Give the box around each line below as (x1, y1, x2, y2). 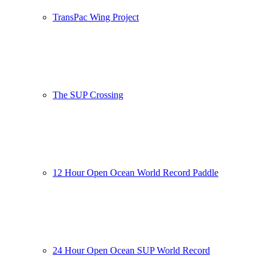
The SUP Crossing (53, 90, 123, 100)
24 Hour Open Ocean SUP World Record (53, 245, 210, 255)
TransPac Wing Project (53, 12, 139, 22)
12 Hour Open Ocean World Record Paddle (53, 167, 218, 178)
